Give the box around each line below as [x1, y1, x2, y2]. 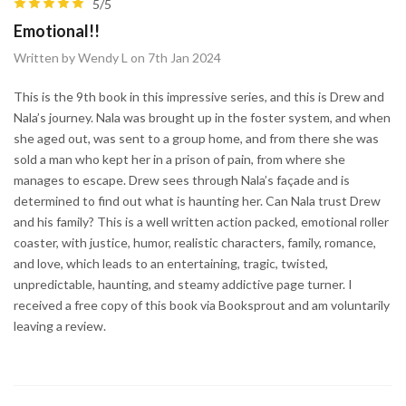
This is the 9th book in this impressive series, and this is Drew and [14, 88, 384, 104]
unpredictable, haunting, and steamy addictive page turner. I [14, 275, 353, 292]
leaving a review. [14, 317, 106, 333]
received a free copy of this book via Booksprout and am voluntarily [14, 296, 390, 313]
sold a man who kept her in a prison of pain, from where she [14, 150, 345, 167]
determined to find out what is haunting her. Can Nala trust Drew [14, 192, 381, 208]
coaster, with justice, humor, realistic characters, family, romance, [14, 234, 376, 250]
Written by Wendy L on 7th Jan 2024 [14, 49, 221, 65]
